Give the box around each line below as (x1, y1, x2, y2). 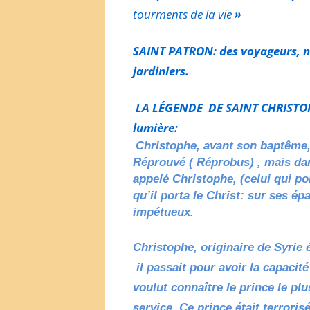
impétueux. (133, 205, 194, 219)
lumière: (133, 119, 178, 136)
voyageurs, (241, 42, 303, 59)
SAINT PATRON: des (133, 42, 241, 59)
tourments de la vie (133, 6, 232, 22)
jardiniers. (133, 62, 192, 79)
